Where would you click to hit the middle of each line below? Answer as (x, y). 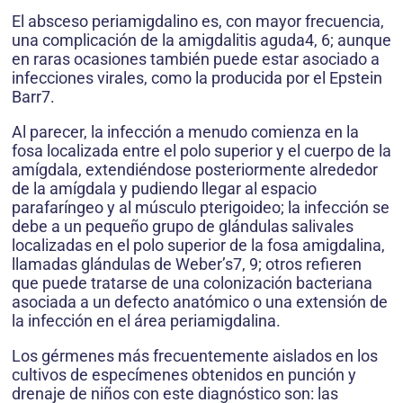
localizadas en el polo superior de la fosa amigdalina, (198, 245)
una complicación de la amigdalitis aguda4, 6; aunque (201, 40)
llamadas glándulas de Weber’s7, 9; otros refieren (187, 264)
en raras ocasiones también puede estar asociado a (196, 58)
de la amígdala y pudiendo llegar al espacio (164, 188)
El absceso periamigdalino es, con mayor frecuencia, (198, 21)
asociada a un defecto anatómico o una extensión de (200, 301)
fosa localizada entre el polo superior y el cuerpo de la (201, 150)
